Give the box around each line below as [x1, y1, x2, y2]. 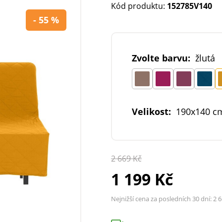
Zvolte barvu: [132, 52, 190, 64]
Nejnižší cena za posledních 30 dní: [111, 194, 213, 203]
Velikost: [132, 106, 171, 117]
